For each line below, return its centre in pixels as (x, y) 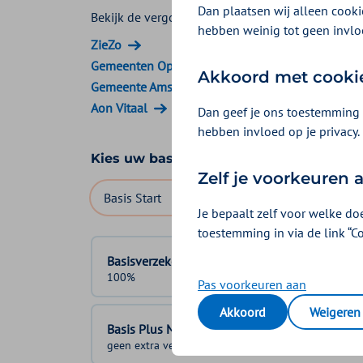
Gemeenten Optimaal (149, 65)
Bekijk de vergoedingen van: (169, 17)
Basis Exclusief (319, 197)
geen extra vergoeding (163, 345)
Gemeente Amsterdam (151, 86)
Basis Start (132, 197)
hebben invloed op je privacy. (279, 131)
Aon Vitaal (119, 107)
